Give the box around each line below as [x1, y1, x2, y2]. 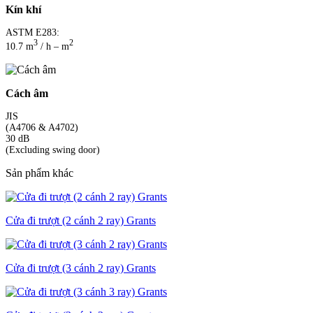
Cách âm [6, 87, 48, 99]
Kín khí [6, 3, 41, 16]
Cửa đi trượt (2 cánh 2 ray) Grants [6, 214, 156, 226]
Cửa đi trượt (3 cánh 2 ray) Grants [6, 261, 156, 274]
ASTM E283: [6, 27, 59, 38]
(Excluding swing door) [6, 144, 100, 155]
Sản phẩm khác [6, 166, 73, 179]
